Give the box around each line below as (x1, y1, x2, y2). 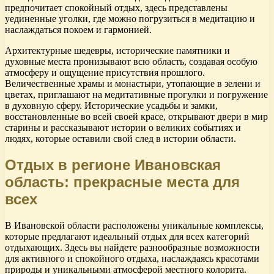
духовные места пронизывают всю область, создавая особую (5, 56, 257, 67)
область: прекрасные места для (5, 174, 240, 191)
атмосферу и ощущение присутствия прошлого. (5, 67, 205, 78)
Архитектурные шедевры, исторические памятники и (5, 45, 230, 56)
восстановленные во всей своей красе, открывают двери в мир (5, 111, 268, 122)
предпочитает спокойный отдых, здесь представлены (5, 2, 228, 13)
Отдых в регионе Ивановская (5, 157, 221, 174)
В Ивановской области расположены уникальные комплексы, (5, 220, 264, 231)
